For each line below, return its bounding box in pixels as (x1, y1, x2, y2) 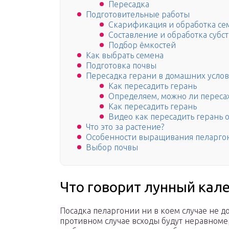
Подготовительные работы (86, 10, 190, 19)
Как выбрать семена (86, 51, 164, 60)
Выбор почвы (86, 143, 138, 152)
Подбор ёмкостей (108, 40, 176, 50)
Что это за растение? (86, 122, 164, 132)
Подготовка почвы (86, 61, 156, 71)
